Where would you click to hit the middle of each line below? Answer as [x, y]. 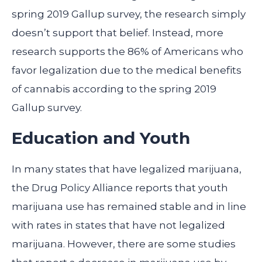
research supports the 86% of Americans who [127, 52]
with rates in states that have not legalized [118, 225]
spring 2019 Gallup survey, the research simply [129, 14]
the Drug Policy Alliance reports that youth [120, 188]
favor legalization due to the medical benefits [127, 70]
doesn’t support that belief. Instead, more [118, 33]
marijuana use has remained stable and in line [129, 207]
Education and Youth [101, 138]
